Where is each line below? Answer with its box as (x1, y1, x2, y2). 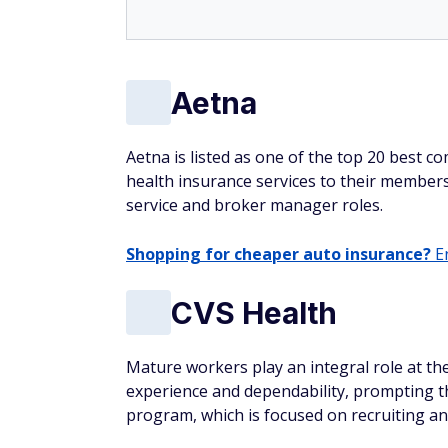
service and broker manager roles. (126, 194, 383, 216)
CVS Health (171, 294, 337, 331)
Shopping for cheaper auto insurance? (126, 243, 431, 265)
